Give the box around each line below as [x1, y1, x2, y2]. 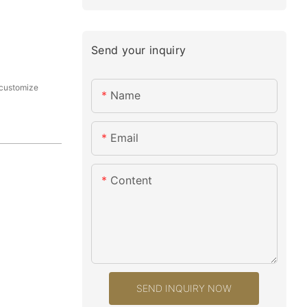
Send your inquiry [90, 42, 186, 57]
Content [110, 173, 152, 188]
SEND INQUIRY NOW [136, 282, 232, 295]
